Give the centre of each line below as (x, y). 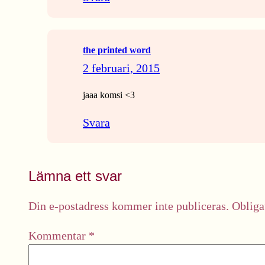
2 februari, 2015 (121, 68)
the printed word (117, 50)
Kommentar (59, 235)
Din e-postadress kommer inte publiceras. (129, 206)
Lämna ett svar (75, 176)
